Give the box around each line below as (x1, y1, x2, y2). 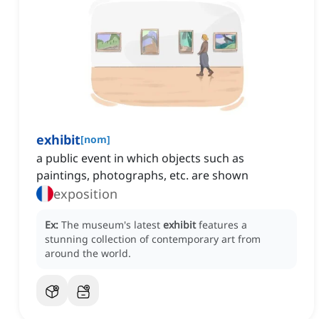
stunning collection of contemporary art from (45, 232, 261, 246)
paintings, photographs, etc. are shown (36, 167, 249, 184)
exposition (53, 185, 117, 203)
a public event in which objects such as (36, 150, 244, 167)
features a (199, 218, 247, 232)
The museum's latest (61, 218, 163, 232)
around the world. (45, 246, 131, 261)
